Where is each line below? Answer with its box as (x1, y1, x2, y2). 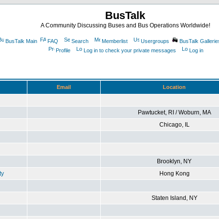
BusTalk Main (5, 38, 37, 44)
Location (163, 84, 186, 90)
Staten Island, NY (151, 195, 197, 201)
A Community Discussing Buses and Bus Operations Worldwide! (40, 22, 210, 29)
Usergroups (140, 38, 169, 44)
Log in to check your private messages (84, 47, 176, 53)
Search (71, 38, 88, 44)
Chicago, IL (159, 121, 190, 128)
